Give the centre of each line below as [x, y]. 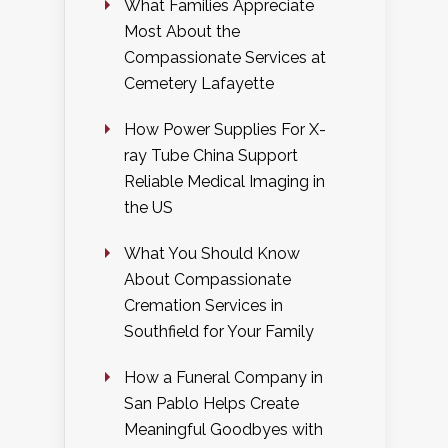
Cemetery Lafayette [199, 84]
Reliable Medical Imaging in [224, 182]
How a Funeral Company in [223, 378]
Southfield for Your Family [219, 332]
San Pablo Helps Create [211, 404]
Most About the [182, 32]
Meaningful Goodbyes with [223, 430]
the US [148, 208]
